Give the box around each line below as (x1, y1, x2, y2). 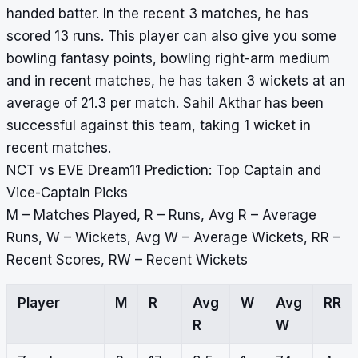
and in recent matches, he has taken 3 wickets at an (6, 73, 345, 89)
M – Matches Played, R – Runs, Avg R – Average (6, 207, 316, 224)
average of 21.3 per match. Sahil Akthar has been (6, 95, 324, 112)
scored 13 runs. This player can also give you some (6, 28, 336, 45)
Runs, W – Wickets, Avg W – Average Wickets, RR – (6, 229, 340, 246)
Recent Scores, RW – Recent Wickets (6, 252, 248, 268)
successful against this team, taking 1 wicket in (6, 117, 311, 134)
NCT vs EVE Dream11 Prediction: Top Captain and (6, 162, 321, 179)
